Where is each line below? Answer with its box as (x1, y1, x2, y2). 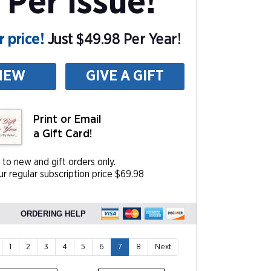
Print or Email (33, 114, 101, 125)
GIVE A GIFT (86, 69, 165, 83)
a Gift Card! (33, 128, 92, 140)
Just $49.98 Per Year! (44, 32, 181, 47)
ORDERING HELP (21, 209, 86, 218)
